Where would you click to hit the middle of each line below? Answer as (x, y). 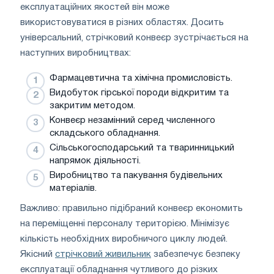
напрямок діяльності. (95, 161)
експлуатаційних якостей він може (95, 7)
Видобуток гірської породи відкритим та (139, 93)
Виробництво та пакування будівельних (136, 175)
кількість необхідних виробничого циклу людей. (124, 239)
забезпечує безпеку (196, 254)
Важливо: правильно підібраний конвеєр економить (131, 208)
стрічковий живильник (103, 254)
